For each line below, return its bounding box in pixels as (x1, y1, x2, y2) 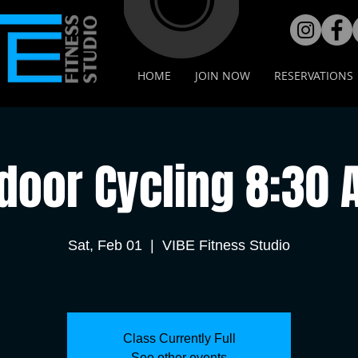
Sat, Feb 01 (68, 237, 142, 253)
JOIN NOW (195, 68, 250, 83)
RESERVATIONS (274, 68, 353, 83)
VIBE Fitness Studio (162, 237, 290, 253)
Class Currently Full (122, 332, 236, 345)
